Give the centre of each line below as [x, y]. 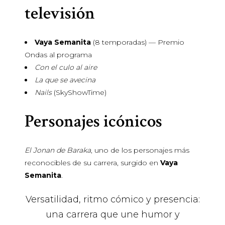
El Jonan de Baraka [58, 150]
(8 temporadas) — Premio [138, 42]
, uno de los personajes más [140, 150]
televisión [60, 13]
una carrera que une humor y [113, 214]
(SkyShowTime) [79, 92]
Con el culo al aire [66, 67]
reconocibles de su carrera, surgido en [92, 163]
